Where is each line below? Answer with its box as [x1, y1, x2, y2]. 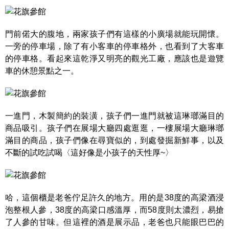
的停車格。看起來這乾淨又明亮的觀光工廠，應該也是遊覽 [5, 54, 224, 63]
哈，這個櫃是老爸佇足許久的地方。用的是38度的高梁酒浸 [5, 193, 224, 202]
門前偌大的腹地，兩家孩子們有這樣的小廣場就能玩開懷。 [5, 30, 224, 38]
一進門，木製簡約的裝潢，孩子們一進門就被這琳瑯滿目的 [5, 111, 224, 120]
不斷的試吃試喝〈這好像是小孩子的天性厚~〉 [5, 148, 173, 157]
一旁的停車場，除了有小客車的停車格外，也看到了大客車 [5, 42, 224, 51]
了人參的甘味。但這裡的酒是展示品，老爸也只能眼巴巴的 [5, 218, 224, 226]
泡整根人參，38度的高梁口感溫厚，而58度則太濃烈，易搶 [5, 205, 224, 214]
